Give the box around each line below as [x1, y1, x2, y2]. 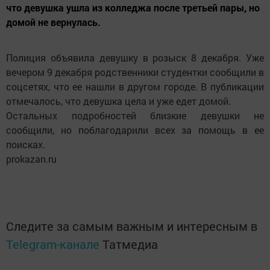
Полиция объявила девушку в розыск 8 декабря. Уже [6, 51, 264, 64]
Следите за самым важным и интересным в [6, 218, 257, 234]
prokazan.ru [6, 152, 57, 165]
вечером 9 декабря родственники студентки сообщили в [6, 66, 264, 78]
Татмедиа [102, 236, 158, 252]
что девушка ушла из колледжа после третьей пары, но [6, 1, 260, 14]
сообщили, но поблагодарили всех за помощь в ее [6, 124, 264, 136]
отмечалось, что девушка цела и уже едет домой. [6, 95, 231, 107]
